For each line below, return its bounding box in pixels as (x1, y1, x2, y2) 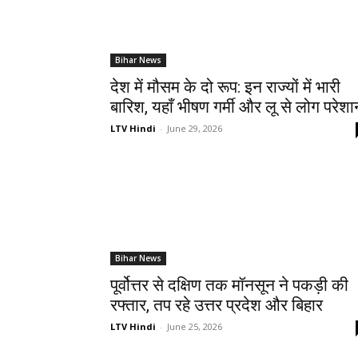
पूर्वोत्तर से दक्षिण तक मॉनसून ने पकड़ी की (110, 276, 348, 296)
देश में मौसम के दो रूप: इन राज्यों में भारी (110, 78, 340, 97)
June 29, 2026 (167, 122, 222, 135)
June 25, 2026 (167, 320, 222, 333)
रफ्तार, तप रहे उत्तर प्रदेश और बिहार (110, 296, 323, 316)
